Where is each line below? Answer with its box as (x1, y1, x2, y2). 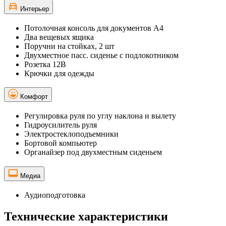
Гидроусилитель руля (24, 121, 97, 130)
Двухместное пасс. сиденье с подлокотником (24, 50, 179, 60)
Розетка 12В (24, 60, 66, 69)
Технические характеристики (4, 209, 168, 223)
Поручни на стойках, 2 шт (24, 41, 115, 50)
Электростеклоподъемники (24, 130, 119, 139)
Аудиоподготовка (24, 190, 85, 199)
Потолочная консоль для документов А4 (24, 23, 163, 32)
